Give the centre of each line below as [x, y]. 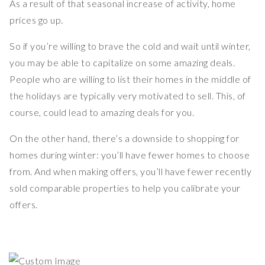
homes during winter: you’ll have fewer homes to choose [130, 155]
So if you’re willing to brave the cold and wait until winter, [130, 46]
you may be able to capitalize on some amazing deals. [122, 63]
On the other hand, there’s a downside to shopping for [125, 138]
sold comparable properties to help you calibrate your [125, 188]
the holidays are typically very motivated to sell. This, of [128, 96]
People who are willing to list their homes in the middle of [130, 79]
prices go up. [36, 20]
